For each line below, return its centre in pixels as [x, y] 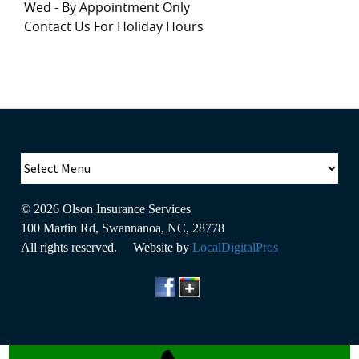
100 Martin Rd [58, 228]
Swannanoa [132, 228]
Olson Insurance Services [127, 209]
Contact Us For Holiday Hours [114, 26]
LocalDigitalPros [236, 247]
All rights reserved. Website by [107, 247]
